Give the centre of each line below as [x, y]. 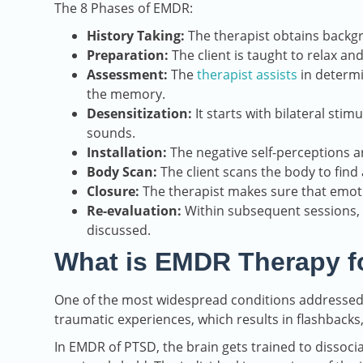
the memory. [126, 94]
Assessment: [129, 75]
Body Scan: [122, 172]
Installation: [128, 153]
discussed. [119, 231]
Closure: [115, 192]
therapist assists [247, 75]
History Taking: [137, 36]
